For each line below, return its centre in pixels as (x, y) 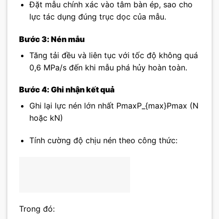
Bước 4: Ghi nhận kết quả (67, 90)
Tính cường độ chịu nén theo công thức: (103, 141)
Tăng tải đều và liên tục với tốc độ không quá (113, 55)
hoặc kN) (46, 118)
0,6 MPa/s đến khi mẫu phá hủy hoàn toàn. (108, 67)
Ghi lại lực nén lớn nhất (73, 106)
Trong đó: (37, 208)
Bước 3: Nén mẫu (52, 39)
